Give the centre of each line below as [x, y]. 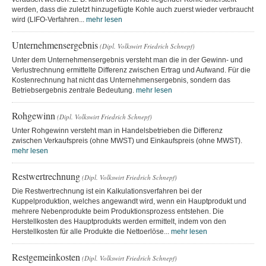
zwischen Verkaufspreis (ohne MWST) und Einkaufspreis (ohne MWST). [127, 140]
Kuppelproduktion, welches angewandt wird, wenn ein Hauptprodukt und [129, 201]
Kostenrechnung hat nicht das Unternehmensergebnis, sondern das [121, 80]
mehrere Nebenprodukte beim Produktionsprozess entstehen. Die [118, 211]
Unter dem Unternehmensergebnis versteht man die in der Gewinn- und [127, 60]
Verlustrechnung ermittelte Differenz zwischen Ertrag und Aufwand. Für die [131, 70]
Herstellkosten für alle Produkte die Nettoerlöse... [91, 231]
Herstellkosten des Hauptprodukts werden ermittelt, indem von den [119, 221]
